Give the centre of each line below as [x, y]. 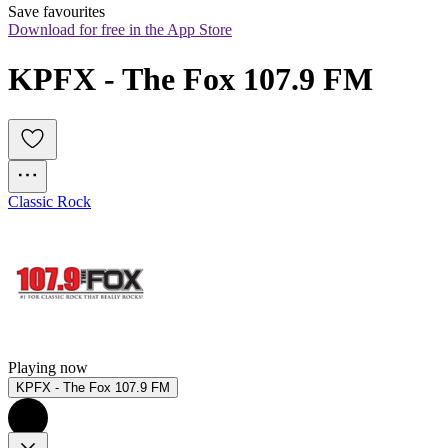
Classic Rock [49, 202]
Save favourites [56, 12]
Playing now [48, 368]
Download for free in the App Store [120, 30]
